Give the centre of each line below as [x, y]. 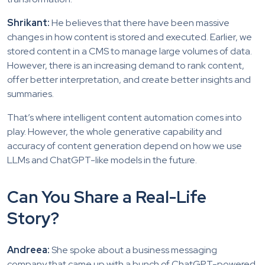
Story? [33, 218]
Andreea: [28, 250]
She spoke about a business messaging [133, 250]
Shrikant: [28, 22]
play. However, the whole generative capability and [114, 131]
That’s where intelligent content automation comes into [125, 117]
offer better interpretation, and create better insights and [129, 79]
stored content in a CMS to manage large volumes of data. [130, 51]
